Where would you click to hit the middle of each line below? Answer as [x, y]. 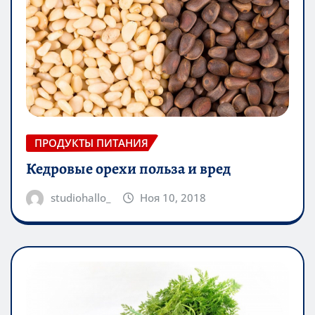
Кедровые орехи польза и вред [128, 168]
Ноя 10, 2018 [173, 197]
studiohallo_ [80, 197]
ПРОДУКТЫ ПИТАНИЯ [91, 143]
